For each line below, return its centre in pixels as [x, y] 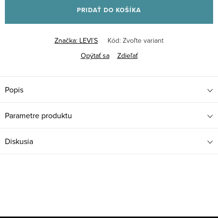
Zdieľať [127, 55]
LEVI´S [89, 40]
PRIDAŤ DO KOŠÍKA [109, 10]
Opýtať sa [95, 55]
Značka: [67, 40]
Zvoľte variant [143, 40]
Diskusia [19, 141]
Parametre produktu [38, 115]
